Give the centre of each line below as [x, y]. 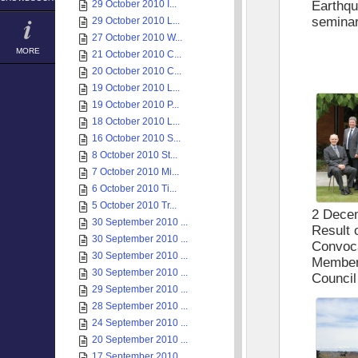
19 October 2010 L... [136, 88]
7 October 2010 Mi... [135, 172]
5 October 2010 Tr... [134, 205]
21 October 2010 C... [137, 54]
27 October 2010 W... [137, 38]
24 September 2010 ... [140, 323]
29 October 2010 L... [136, 21]
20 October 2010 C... [137, 71]
